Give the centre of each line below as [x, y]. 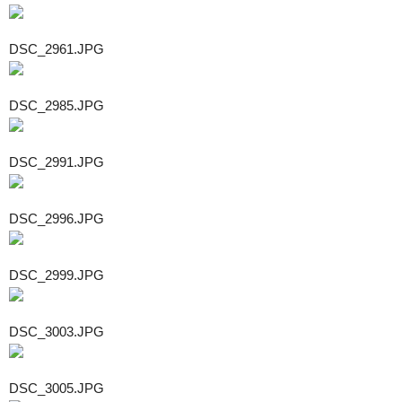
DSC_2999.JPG [57, 275]
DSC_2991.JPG [57, 162]
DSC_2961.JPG [57, 48]
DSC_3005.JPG [57, 388]
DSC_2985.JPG [57, 105]
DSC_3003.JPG [57, 331]
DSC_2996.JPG [57, 218]
